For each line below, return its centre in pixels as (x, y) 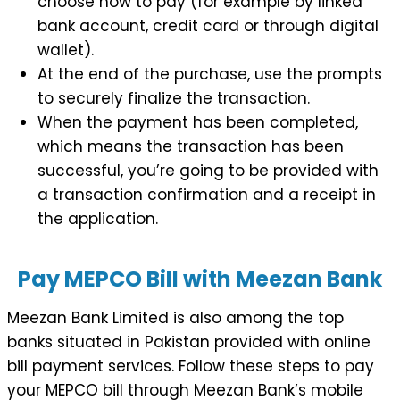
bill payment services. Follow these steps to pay (191, 366)
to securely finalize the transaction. (174, 98)
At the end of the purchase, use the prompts (210, 74)
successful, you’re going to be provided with (208, 170)
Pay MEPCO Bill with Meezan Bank (200, 279)
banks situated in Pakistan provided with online (189, 342)
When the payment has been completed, (198, 122)
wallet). (66, 50)
